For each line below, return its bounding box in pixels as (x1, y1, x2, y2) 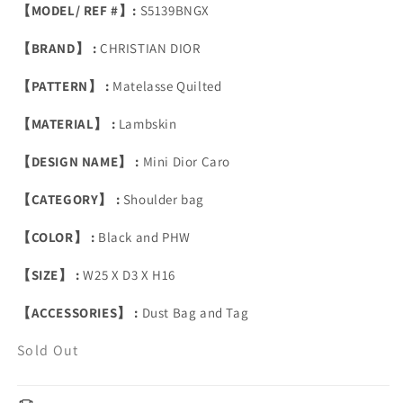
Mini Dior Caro (142, 152, 231, 170)
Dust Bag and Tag (141, 303, 249, 321)
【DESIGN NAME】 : (17, 152, 143, 170)
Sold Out (17, 340, 79, 360)
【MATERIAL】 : (17, 114, 119, 132)
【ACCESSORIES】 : (17, 303, 142, 321)
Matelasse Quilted (112, 76, 222, 94)
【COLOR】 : (17, 228, 98, 246)
